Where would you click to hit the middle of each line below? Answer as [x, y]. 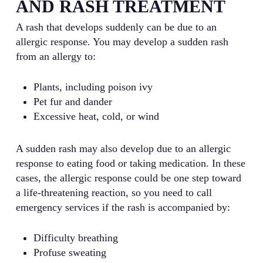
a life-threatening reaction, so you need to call [114, 193]
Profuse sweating [70, 253]
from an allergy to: [55, 57]
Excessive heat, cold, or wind [96, 117]
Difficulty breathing [75, 238]
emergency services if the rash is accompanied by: [123, 208]
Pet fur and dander [73, 102]
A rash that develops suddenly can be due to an [116, 27]
